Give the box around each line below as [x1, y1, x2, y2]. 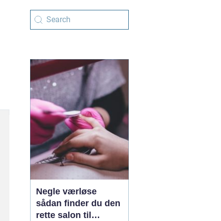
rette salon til [36, 210, 91, 220]
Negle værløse [36, 186, 97, 196]
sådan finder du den [36, 198, 120, 208]
